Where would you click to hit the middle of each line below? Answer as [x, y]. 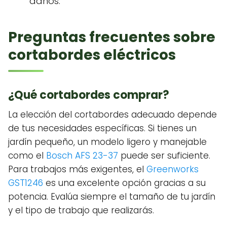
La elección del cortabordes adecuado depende [112, 115]
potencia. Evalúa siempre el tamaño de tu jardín [112, 197]
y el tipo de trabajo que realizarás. [81, 211]
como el [27, 156]
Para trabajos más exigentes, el [77, 169]
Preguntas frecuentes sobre [112, 37]
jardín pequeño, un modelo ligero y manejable [107, 142]
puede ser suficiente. [164, 156]
